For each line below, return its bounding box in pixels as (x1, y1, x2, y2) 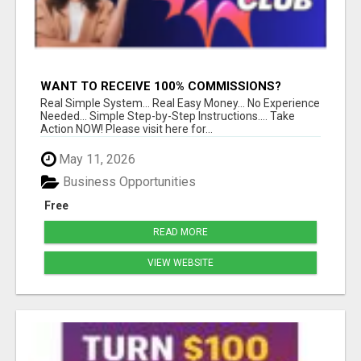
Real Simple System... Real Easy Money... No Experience (40, 96, 320, 110)
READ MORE (153, 226, 208, 239)
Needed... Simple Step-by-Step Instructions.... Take (40, 109, 295, 122)
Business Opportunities (60, 174, 196, 190)
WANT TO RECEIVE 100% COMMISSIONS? (40, 78, 281, 93)
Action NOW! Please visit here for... (40, 122, 213, 135)
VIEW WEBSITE (147, 257, 214, 269)
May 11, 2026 (56, 151, 135, 167)
